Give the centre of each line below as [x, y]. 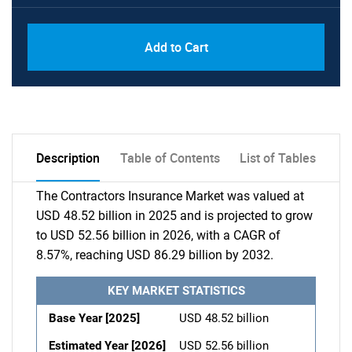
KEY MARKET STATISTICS [176, 291]
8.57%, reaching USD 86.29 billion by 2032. [155, 255]
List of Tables [278, 158]
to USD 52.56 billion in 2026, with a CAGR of [158, 235]
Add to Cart [176, 47]
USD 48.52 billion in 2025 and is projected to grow [174, 216]
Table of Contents [170, 158]
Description [68, 158]
